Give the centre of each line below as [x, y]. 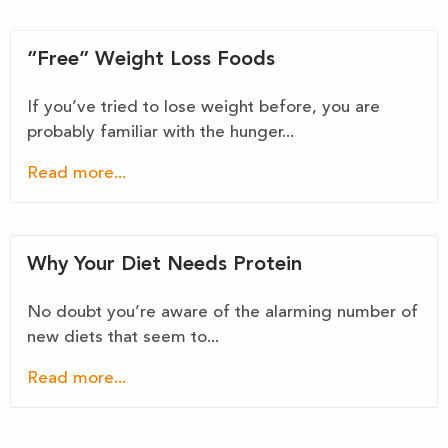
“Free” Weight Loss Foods [151, 60]
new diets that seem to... [123, 337]
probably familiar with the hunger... [160, 132]
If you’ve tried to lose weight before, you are [203, 107]
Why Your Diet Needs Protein [164, 265]
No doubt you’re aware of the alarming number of [222, 312]
